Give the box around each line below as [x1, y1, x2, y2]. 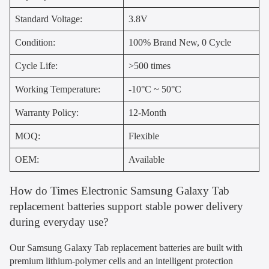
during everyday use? [10, 215, 108, 228]
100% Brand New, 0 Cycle [128, 37, 231, 47]
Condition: [15, 37, 55, 47]
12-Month [128, 107, 166, 118]
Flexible [128, 130, 159, 141]
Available [128, 154, 165, 165]
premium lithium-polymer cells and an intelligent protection [10, 255, 233, 266]
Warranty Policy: [15, 107, 79, 118]
